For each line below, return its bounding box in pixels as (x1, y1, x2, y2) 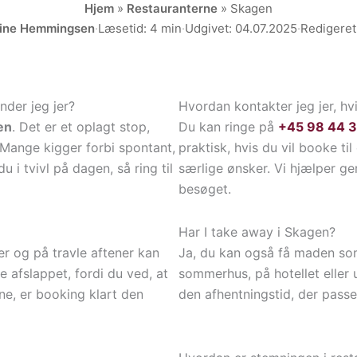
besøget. (178, 181, 231, 198)
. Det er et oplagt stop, (12, 119, 150, 135)
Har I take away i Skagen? (178, 224, 335, 241)
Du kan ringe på (178, 119, 278, 135)
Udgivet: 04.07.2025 (185, 21, 297, 37)
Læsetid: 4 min (98, 21, 182, 37)
